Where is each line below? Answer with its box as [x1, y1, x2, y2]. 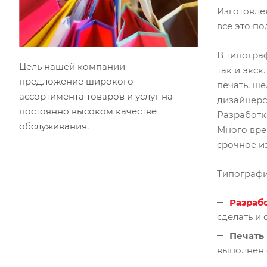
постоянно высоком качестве [19, 105, 157, 117]
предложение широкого [19, 76, 133, 88]
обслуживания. [19, 120, 89, 132]
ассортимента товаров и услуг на [19, 91, 173, 103]
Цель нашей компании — [19, 61, 136, 73]
